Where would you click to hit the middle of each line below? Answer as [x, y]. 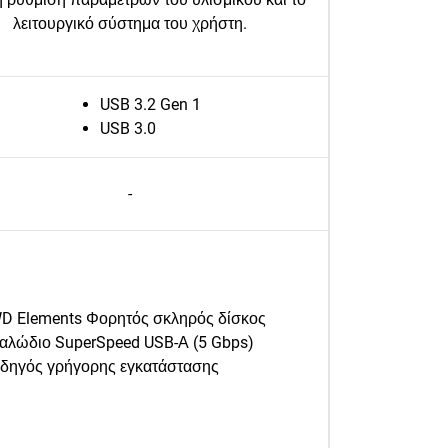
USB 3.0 [127, 128]
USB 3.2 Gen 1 [150, 104]
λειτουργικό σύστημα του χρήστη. [130, 23]
